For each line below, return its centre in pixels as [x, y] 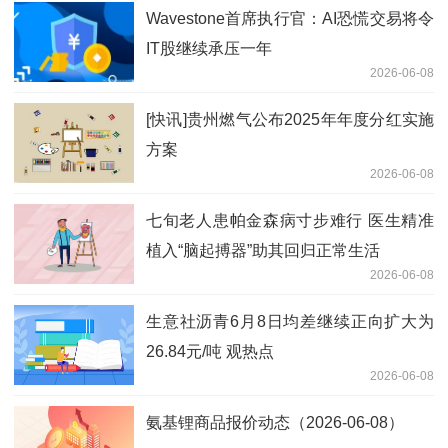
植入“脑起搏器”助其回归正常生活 [263, 250]
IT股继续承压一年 [209, 48]
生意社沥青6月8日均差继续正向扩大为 [290, 321]
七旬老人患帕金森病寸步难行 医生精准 [290, 220]
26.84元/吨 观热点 [210, 351]
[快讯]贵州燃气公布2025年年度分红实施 [290, 119]
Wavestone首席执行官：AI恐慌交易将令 [290, 18]
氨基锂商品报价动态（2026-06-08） [275, 422]
